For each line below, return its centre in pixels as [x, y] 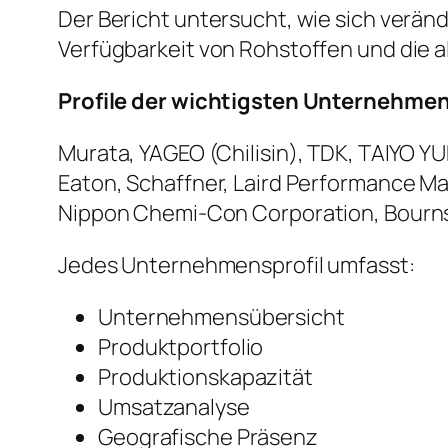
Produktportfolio [181, 347]
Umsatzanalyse [174, 407]
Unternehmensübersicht [221, 317]
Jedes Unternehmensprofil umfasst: [236, 265]
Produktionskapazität [205, 377]
